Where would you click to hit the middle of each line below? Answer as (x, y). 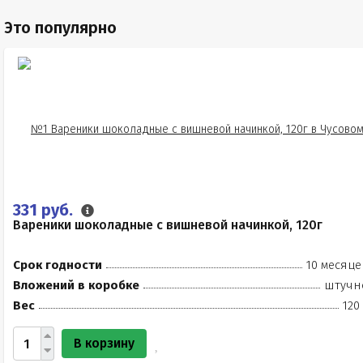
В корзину (104, 343)
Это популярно (60, 28)
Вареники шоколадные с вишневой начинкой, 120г (168, 225)
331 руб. (45, 210)
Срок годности (58, 265)
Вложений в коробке (76, 285)
